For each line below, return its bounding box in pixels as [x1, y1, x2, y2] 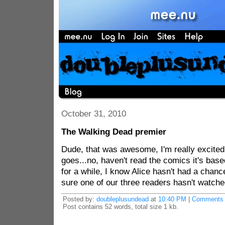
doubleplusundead [96, 195, 149, 203]
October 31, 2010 [61, 109, 126, 119]
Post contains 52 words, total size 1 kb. [62, 203, 178, 210]
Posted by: [62, 195, 96, 203]
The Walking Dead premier [61, 127, 166, 137]
